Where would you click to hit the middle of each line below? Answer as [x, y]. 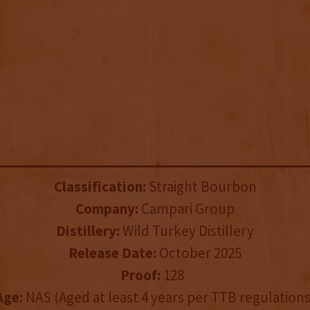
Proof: [140, 275]
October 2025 [199, 253]
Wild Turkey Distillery [187, 231]
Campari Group [186, 209]
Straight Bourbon [201, 187]
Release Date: [112, 253]
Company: [107, 209]
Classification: [100, 187]
